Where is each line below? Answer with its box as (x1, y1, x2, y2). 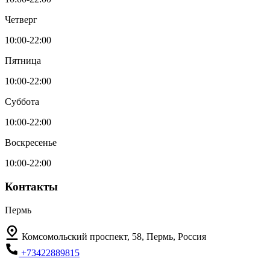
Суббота (5, 96, 39, 107)
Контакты (5, 180, 58, 193)
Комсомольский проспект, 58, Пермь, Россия (22, 231, 206, 242)
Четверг (5, 14, 37, 25)
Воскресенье (5, 137, 57, 148)
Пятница (5, 55, 41, 66)
